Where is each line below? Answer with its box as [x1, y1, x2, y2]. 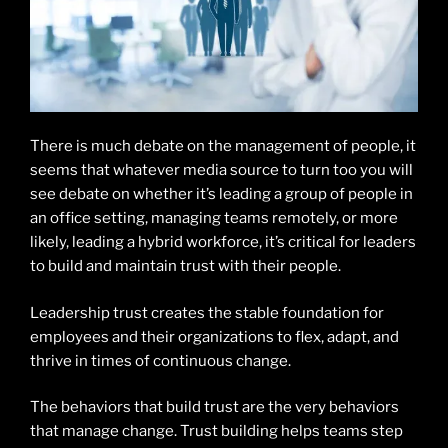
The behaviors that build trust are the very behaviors [30, 398, 399, 417]
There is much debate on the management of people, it [30, 137, 416, 156]
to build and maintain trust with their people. [30, 257, 341, 276]
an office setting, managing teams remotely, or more [30, 209, 398, 228]
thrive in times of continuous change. [30, 351, 291, 370]
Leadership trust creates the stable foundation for [30, 303, 384, 322]
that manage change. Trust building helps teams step [30, 422, 403, 441]
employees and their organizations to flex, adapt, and [30, 327, 399, 346]
